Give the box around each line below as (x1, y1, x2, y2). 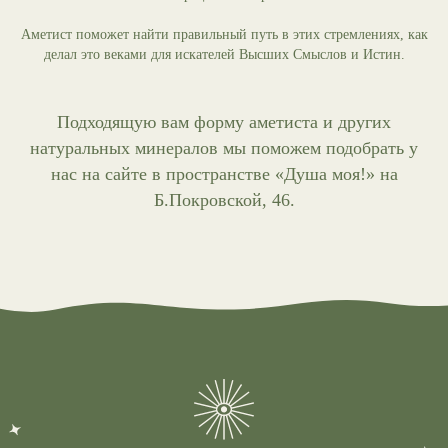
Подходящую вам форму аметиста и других (57, 112, 391, 132)
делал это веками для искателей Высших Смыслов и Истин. (43, 47, 405, 62)
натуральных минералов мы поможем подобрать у (30, 138, 418, 158)
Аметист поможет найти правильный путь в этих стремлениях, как (20, 27, 428, 42)
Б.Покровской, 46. (153, 190, 295, 210)
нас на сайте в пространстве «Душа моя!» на (50, 164, 398, 184)
